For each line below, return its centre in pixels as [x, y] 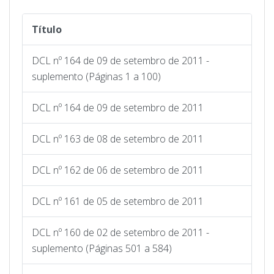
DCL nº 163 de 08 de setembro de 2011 [118, 139]
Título [47, 29]
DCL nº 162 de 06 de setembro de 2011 [118, 170]
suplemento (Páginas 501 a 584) [102, 248]
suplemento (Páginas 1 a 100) [96, 76]
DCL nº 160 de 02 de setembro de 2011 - [120, 232]
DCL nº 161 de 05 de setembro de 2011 [118, 201]
